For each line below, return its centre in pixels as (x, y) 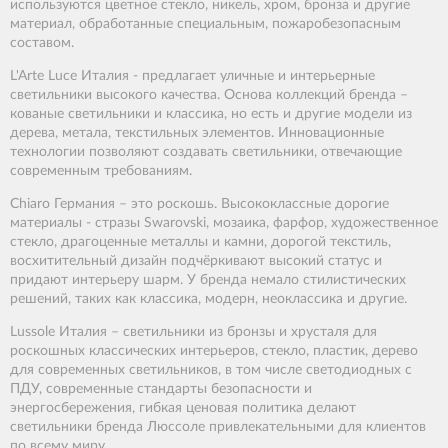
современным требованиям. (101, 171)
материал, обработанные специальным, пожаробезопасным (205, 24)
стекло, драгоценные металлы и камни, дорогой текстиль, (200, 242)
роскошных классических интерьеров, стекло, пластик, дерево (214, 351)
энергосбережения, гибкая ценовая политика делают (183, 408)
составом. (42, 43)
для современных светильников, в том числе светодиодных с (211, 370)
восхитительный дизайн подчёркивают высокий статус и (196, 261)
